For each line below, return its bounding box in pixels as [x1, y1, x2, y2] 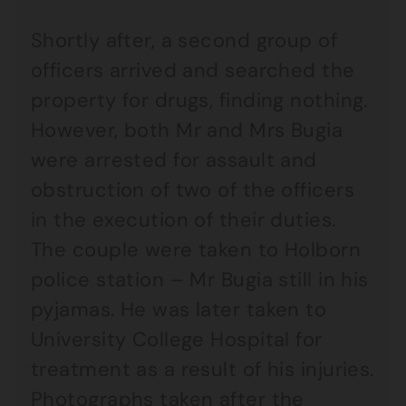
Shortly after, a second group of [31, 27, 338, 53]
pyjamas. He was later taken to [31, 296, 327, 323]
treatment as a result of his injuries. [31, 356, 374, 382]
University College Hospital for [31, 326, 323, 353]
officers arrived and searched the [31, 57, 355, 83]
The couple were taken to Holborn [31, 237, 362, 263]
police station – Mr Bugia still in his [31, 266, 369, 293]
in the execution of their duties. [31, 207, 336, 233]
